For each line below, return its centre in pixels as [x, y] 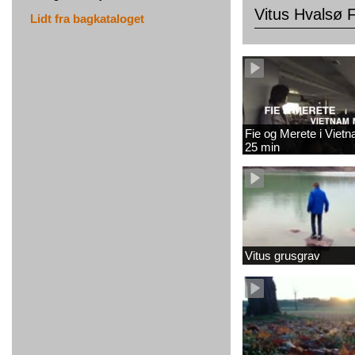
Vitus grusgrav [282, 256]
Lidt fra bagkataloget [87, 19]
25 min [262, 147]
